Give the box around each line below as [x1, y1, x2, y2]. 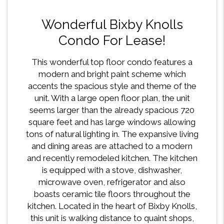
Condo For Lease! [58, 33, 165, 48]
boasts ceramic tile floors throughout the [33, 189, 190, 199]
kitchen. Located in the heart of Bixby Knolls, [27, 201, 197, 211]
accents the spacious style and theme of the [27, 81, 196, 91]
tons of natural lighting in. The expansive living [25, 129, 198, 139]
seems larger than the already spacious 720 [29, 105, 194, 115]
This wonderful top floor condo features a [31, 57, 192, 67]
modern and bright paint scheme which [38, 69, 186, 79]
